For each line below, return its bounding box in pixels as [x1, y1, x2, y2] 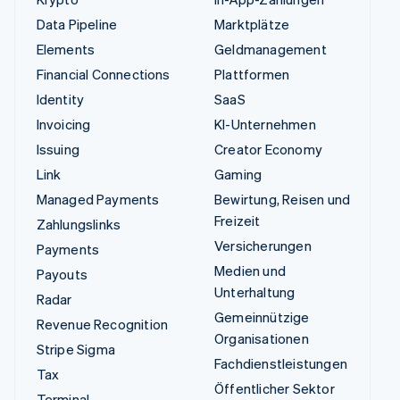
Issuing [36, 140, 79, 159]
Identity [36, 90, 85, 109]
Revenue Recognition [36, 315, 169, 334]
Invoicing [36, 115, 91, 134]
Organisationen [214, 329, 309, 348]
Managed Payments [36, 190, 160, 209]
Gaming [214, 165, 262, 184]
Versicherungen [214, 237, 312, 255]
